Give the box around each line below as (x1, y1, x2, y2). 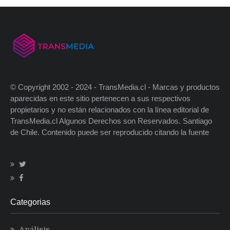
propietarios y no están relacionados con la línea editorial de (10, 105, 209, 114)
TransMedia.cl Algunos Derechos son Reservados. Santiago (10, 116, 212, 125)
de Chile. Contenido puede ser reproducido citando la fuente (10, 127, 209, 137)
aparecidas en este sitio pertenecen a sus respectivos (10, 93, 190, 103)
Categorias (10, 197, 50, 206)
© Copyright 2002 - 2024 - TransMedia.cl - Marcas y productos (10, 82, 220, 91)
